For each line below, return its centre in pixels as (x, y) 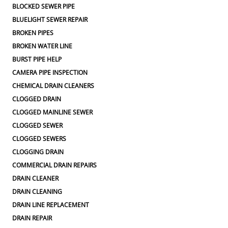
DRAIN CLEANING (37, 192)
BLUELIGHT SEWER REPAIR (50, 20)
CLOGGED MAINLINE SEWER (52, 112)
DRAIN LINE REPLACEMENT (51, 205)
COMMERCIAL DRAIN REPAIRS (54, 165)
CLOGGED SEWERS (39, 139)
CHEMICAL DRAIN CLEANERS (53, 86)
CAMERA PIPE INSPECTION (50, 73)
